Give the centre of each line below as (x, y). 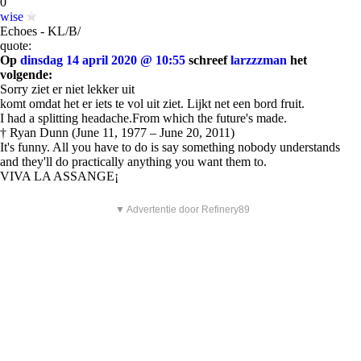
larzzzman (259, 60)
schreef (208, 60)
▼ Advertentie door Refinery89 (183, 210)
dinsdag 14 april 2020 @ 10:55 (103, 60)
